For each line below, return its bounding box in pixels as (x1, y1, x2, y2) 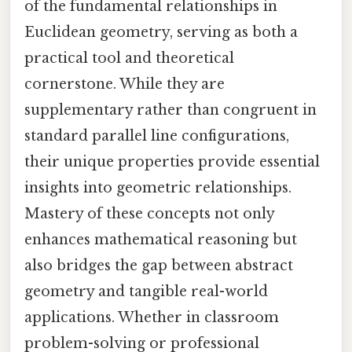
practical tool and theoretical (24, 49, 234, 67)
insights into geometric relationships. (24, 178, 291, 196)
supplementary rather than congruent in (24, 101, 317, 119)
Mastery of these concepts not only (24, 204, 274, 222)
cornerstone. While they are (24, 75, 225, 93)
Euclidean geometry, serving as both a (24, 23, 298, 41)
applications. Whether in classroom (24, 308, 279, 326)
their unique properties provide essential (24, 152, 320, 170)
